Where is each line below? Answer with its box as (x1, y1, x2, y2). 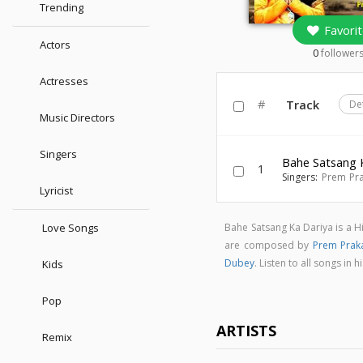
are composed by (224, 238, 313, 252)
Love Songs (40, 220, 99, 235)
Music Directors (40, 110, 115, 125)
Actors (40, 37, 70, 52)
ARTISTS (216, 321, 277, 340)
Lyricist (40, 183, 73, 198)
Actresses (40, 74, 88, 88)
